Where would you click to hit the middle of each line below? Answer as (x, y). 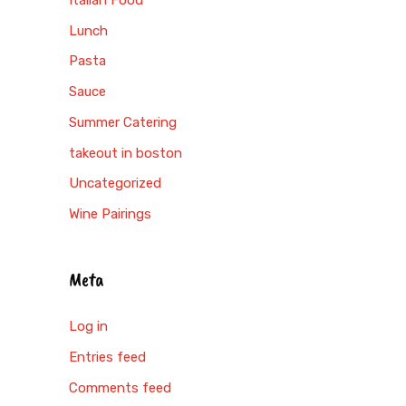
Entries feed (107, 357)
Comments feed (120, 387)
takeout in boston (126, 153)
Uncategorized (115, 184)
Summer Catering (123, 122)
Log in (88, 326)
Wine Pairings (110, 214)
